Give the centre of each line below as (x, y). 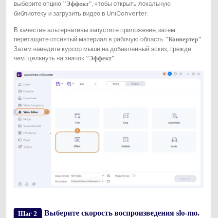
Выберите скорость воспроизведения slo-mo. (122, 213)
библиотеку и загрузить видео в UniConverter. (80, 14)
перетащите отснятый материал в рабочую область (89, 39)
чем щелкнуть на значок (49, 58)
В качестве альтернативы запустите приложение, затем (94, 30)
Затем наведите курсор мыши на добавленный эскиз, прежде (102, 49)
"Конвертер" (183, 40)
